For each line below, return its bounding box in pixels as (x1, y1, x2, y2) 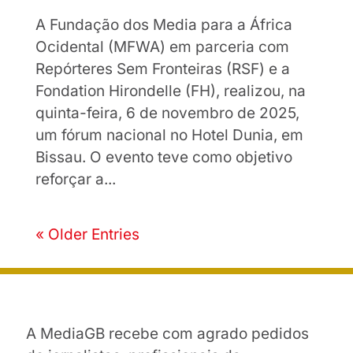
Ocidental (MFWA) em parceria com (35, 38, 289, 57)
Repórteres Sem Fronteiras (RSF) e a (35, 60, 290, 79)
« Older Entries (35, 225, 139, 244)
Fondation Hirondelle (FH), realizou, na (35, 82, 306, 101)
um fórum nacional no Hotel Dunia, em (35, 126, 303, 145)
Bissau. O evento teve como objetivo (35, 148, 292, 167)
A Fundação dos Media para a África (35, 16, 292, 35)
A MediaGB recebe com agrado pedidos (25, 325, 309, 344)
